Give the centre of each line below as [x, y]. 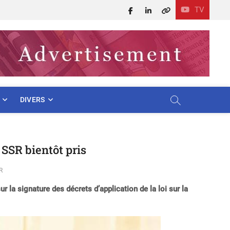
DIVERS [32, 100]
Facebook [149, 10]
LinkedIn [165, 10]
